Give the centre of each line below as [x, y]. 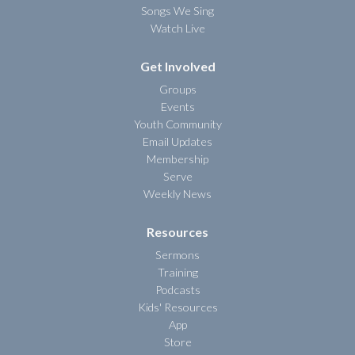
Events [177, 106]
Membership [177, 158]
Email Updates [177, 141]
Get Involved [177, 66]
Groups [177, 89]
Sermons [177, 254]
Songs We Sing [177, 10]
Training [177, 272]
